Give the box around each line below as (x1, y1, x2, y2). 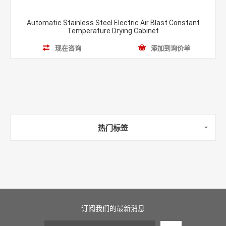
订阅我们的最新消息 (81, 204, 145, 212)
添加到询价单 (151, 44, 190, 52)
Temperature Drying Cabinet (67, 27, 159, 35)
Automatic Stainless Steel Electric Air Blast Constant (26, 19, 200, 27)
